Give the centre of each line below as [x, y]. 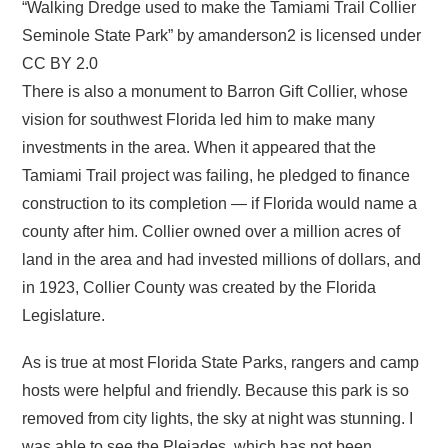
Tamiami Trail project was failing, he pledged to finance [216, 175]
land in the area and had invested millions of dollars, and [222, 259]
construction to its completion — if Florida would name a [220, 203]
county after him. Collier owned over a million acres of [211, 231]
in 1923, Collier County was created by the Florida [199, 287]
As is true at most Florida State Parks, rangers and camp [221, 362]
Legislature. [64, 315]
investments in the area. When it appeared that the [199, 147]
